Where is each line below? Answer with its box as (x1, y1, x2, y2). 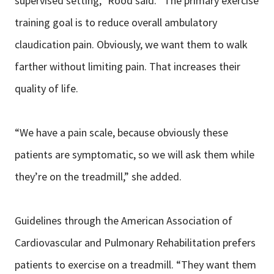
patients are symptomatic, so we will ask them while (15, 147, 254, 162)
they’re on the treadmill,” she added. (15, 169, 182, 184)
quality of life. (15, 81, 78, 96)
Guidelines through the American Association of (15, 213, 232, 228)
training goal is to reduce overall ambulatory (15, 15, 217, 30)
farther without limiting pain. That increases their (15, 59, 240, 74)
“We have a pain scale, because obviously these (15, 125, 228, 140)
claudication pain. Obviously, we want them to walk (15, 37, 248, 52)
